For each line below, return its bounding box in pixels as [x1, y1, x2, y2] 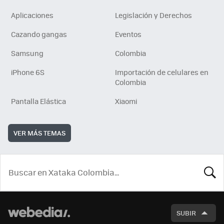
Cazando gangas [11, 28, 67, 39]
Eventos [115, 28, 141, 39]
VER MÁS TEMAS [13, 127, 65, 137]
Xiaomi [115, 95, 137, 106]
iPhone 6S [11, 66, 44, 77]
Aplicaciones [11, 9, 53, 20]
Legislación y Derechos [115, 9, 192, 20]
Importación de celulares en [115, 66, 208, 77]
